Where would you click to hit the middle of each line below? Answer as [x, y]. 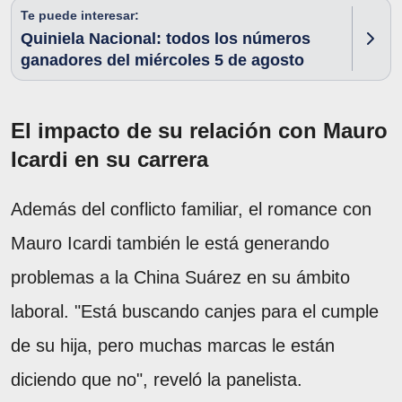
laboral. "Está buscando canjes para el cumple [195, 311]
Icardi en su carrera [109, 159]
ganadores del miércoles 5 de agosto [162, 60]
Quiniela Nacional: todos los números [166, 38]
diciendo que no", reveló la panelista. [157, 379]
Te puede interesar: [80, 15]
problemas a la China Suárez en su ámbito [180, 277]
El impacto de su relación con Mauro [199, 130]
